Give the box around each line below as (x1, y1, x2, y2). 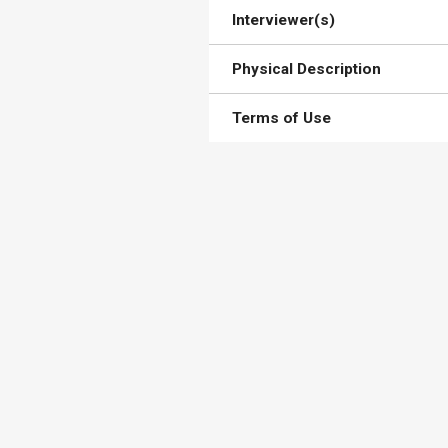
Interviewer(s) (232, 11, 336, 30)
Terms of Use (232, 109, 332, 128)
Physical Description (232, 60, 382, 79)
